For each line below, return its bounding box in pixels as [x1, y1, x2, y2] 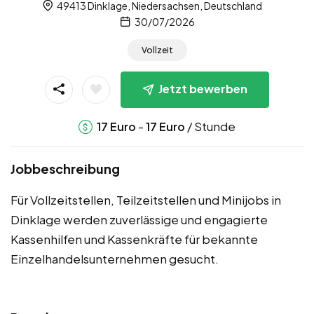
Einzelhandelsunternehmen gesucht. [11, 251, 219, 266]
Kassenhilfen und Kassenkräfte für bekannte [11, 231, 258, 247]
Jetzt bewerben [158, 81, 247, 97]
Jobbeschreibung [11, 161, 120, 177]
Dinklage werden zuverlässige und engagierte [11, 212, 268, 227]
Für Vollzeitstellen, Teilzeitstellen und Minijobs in [11, 192, 281, 207]
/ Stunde [185, 118, 235, 134]
